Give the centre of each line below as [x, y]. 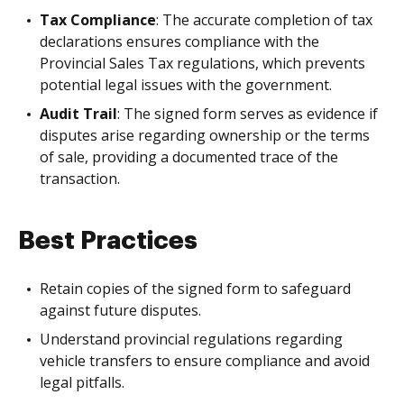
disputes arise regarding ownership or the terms [205, 135]
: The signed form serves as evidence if [248, 114]
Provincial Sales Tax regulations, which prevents [202, 63]
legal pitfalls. [82, 382]
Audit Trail [78, 114]
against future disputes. [120, 310]
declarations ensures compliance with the [179, 41]
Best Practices [108, 241]
